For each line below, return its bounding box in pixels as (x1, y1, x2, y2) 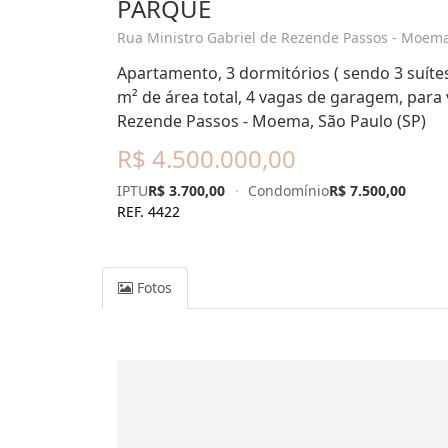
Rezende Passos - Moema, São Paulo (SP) (117, 110, 426, 132)
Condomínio (248, 181, 330, 200)
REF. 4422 (117, 202, 180, 221)
